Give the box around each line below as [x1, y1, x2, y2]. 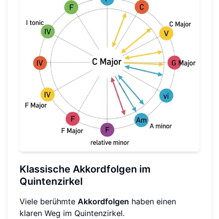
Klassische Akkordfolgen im [20, 163, 151, 175]
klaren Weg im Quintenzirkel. [20, 208, 125, 218]
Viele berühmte [20, 196, 78, 206]
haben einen [129, 196, 176, 206]
